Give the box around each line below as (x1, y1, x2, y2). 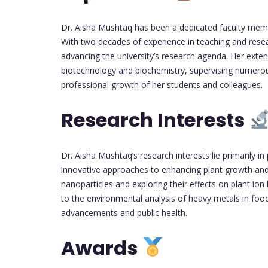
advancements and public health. (61, 206, 187, 218)
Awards (61, 234, 142, 262)
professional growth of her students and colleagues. (61, 78, 263, 90)
